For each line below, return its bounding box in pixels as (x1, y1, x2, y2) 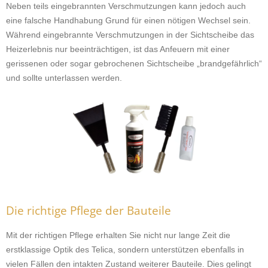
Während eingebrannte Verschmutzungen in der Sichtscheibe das (6, 30, 254, 39)
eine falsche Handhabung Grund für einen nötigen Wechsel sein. (6, 16, 251, 25)
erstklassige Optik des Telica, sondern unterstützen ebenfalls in (6, 245, 244, 254)
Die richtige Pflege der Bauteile (6, 203, 171, 218)
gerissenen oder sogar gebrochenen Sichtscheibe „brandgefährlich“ (6, 59, 262, 68)
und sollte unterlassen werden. (6, 73, 122, 83)
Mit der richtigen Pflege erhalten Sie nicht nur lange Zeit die (6, 230, 230, 240)
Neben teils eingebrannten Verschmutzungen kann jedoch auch (6, 1, 246, 11)
